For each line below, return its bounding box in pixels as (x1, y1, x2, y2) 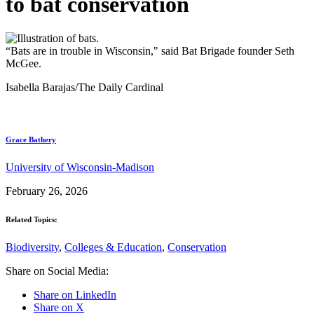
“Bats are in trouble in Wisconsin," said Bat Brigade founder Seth (6, 45, 294, 57)
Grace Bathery (6, 135, 56, 144)
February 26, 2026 (6, 184, 88, 197)
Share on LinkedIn (34, 288, 116, 301)
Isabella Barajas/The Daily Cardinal (6, 81, 163, 93)
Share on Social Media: (6, 264, 109, 277)
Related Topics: (6, 214, 57, 224)
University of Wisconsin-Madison (6, 161, 154, 173)
